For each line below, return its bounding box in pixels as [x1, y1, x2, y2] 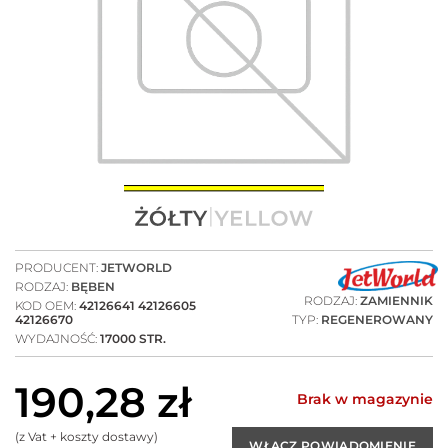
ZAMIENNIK [360, 292, 433, 308]
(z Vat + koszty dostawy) [15, 428, 158, 444]
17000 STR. [100, 330, 166, 346]
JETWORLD [101, 259, 172, 275]
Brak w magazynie [297, 389, 433, 408]
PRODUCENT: [15, 259, 101, 275]
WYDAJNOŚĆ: [15, 330, 100, 346]
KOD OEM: [15, 297, 79, 313]
